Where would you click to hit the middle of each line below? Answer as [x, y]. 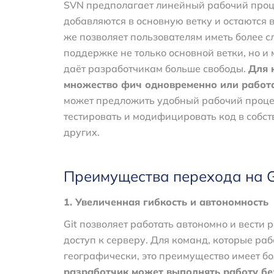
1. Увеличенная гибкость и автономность [166, 202]
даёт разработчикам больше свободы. [156, 68]
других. [82, 132]
